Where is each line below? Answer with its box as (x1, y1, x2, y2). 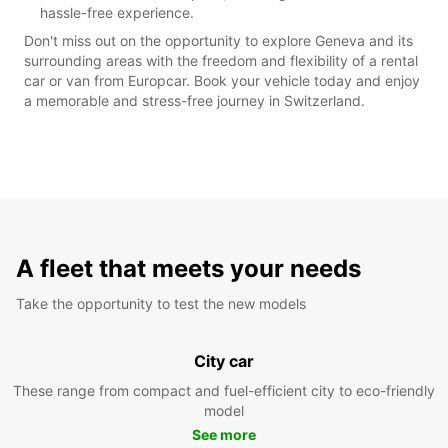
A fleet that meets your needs (16, 253, 361, 283)
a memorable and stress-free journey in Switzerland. (24, 91, 365, 109)
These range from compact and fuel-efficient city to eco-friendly (13, 381, 435, 399)
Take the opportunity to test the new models (16, 294, 306, 312)
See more (192, 425, 256, 443)
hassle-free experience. (40, 3, 194, 21)
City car (194, 350, 254, 371)
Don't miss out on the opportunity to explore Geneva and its (24, 31, 413, 49)
